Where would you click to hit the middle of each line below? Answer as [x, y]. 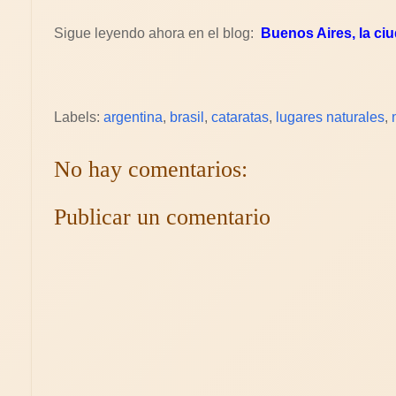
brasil [187, 117]
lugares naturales [330, 117]
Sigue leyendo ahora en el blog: [157, 33]
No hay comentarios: [151, 169]
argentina [133, 117]
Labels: [79, 117]
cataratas [240, 117]
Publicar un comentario [162, 217]
